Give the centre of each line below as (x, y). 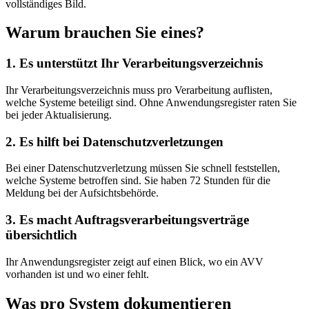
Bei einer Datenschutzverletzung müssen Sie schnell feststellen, (143, 168)
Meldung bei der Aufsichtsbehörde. (82, 193)
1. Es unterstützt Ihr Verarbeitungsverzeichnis (134, 63)
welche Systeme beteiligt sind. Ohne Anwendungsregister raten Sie (151, 103)
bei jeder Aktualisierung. (59, 115)
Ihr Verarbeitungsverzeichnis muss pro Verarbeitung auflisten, (139, 90)
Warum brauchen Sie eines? (105, 33)
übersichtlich (41, 235)
